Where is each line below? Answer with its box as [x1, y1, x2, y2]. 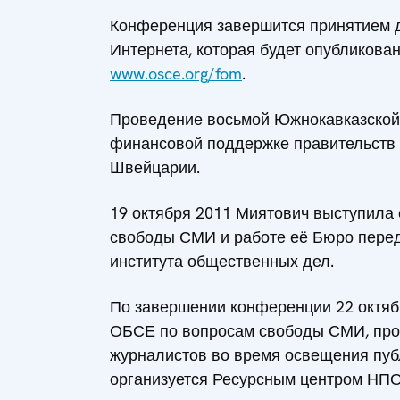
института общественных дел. [110, 250, 334, 271]
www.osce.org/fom [110, 62, 242, 84]
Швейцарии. [110, 156, 200, 178]
